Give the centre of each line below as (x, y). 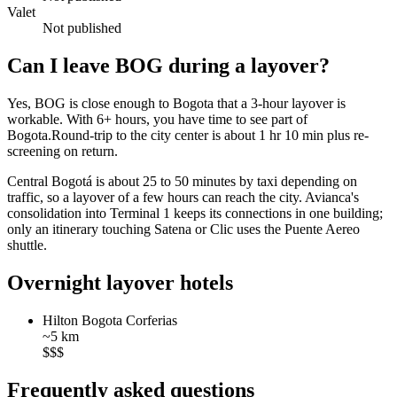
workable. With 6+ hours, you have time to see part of (157, 120)
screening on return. (62, 152)
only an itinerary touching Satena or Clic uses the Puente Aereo (183, 230)
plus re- (346, 136)
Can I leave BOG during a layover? (168, 66)
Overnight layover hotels (120, 283)
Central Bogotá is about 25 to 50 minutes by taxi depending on (182, 182)
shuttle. (27, 245)
